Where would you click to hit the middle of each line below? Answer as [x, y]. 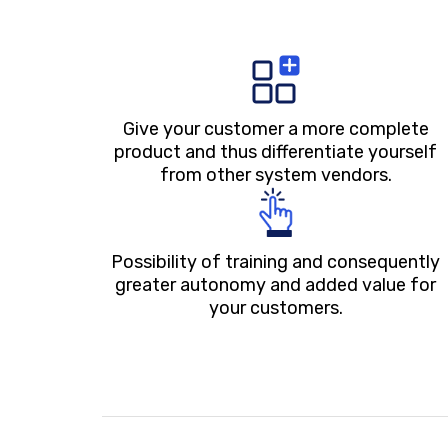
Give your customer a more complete [268, 146]
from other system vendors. [268, 192]
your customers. [268, 325]
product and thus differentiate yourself [268, 169]
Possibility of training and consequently [268, 279]
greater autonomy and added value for [268, 302]
